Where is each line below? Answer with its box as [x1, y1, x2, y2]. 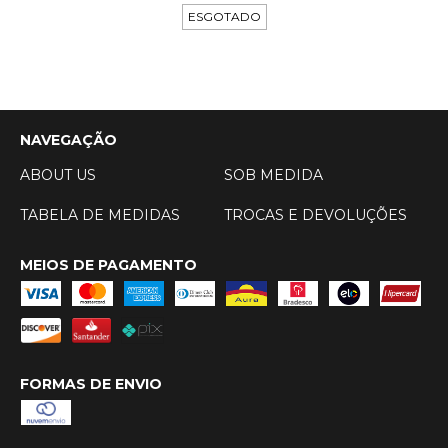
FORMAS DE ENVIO [20, 375, 162, 394]
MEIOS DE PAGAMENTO [20, 256, 197, 275]
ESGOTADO [187, 9, 261, 25]
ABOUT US [20, 166, 96, 185]
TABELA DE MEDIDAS [20, 206, 180, 225]
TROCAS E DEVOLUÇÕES [224, 206, 407, 225]
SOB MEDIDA [224, 166, 323, 185]
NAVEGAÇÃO [20, 131, 117, 150]
